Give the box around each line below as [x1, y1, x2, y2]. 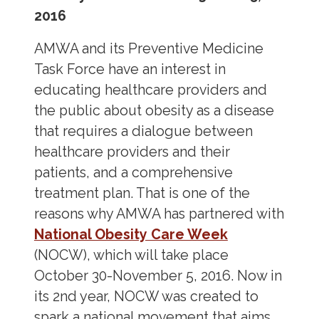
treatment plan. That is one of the [33, 185, 250, 202]
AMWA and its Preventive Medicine [33, 41, 263, 58]
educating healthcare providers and [33, 82, 267, 99]
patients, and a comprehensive [33, 164, 233, 182]
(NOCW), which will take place [33, 247, 229, 264]
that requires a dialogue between [33, 123, 253, 140]
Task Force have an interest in [33, 61, 226, 78]
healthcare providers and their [33, 144, 230, 161]
